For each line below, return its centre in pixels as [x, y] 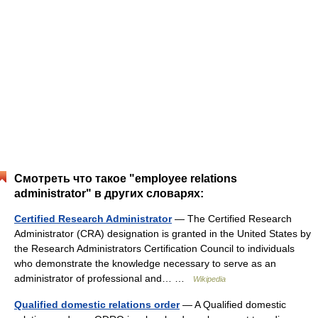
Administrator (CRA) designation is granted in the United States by [163, 234]
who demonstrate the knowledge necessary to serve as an [145, 263]
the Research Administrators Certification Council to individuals [154, 248]
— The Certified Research [232, 219]
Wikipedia [209, 279]
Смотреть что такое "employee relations [126, 179]
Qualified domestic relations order [97, 305]
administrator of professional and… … [104, 278]
